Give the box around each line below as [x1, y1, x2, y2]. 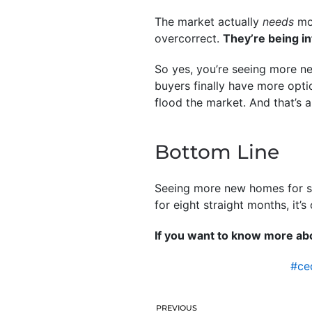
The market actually [155, 14, 263, 29]
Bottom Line [155, 139, 279, 164]
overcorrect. [155, 31, 223, 45]
